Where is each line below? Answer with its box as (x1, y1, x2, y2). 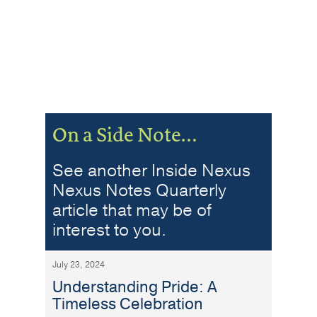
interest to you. (52, 219, 166, 242)
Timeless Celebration (52, 294, 203, 316)
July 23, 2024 (52, 259, 105, 271)
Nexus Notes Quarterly (52, 179, 226, 202)
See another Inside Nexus (52, 159, 250, 183)
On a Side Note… (52, 124, 197, 146)
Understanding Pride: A (52, 277, 217, 299)
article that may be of (52, 199, 212, 222)
